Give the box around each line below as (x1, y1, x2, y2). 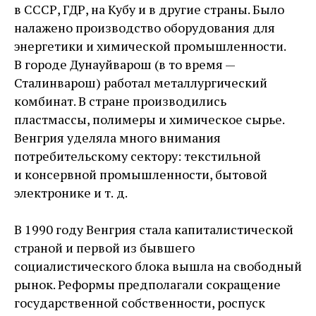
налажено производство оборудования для (14, 19, 275, 36)
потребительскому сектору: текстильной (14, 147, 261, 164)
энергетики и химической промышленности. (14, 37, 286, 54)
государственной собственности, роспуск (14, 294, 265, 311)
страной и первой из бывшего (14, 239, 195, 256)
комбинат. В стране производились (14, 92, 226, 109)
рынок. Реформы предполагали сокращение (14, 276, 281, 293)
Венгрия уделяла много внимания (14, 129, 221, 146)
